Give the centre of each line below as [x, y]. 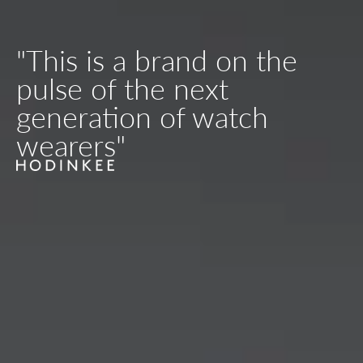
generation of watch [142, 117]
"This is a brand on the [157, 61]
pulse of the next [122, 89]
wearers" [71, 146]
